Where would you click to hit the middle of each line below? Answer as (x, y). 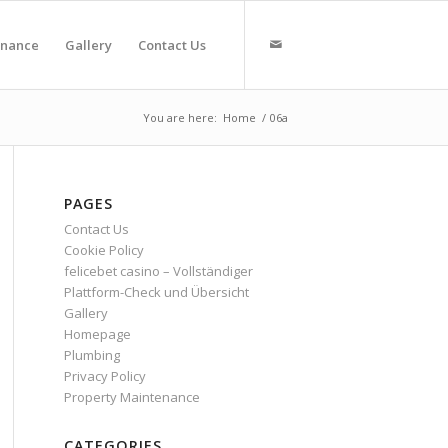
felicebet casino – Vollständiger (158, 271)
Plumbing (91, 355)
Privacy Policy (104, 376)
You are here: (180, 117)
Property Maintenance (131, 397)
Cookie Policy (103, 250)
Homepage (97, 334)
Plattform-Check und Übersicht (156, 292)
